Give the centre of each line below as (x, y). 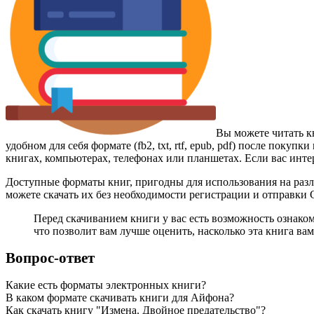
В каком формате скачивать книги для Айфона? (120, 297)
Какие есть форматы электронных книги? (106, 285)
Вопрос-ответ (50, 258)
